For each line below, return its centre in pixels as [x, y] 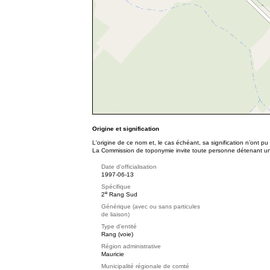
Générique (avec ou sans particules [151, 206]
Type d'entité [119, 226]
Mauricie [113, 254]
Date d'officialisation [129, 167]
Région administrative [131, 246]
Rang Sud [122, 194]
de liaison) [115, 214]
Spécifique [116, 187]
